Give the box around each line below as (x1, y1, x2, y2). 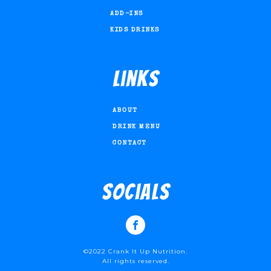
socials (101, 180, 170, 204)
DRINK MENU (113, 123, 160, 131)
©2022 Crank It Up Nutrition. (83, 247, 188, 256)
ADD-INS (110, 10, 143, 18)
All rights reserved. (102, 257, 169, 266)
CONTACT (113, 140, 147, 147)
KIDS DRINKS (110, 27, 160, 34)
